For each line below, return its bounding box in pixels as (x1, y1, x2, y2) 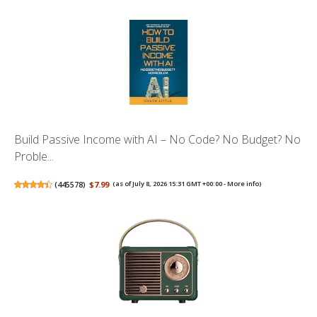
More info (227, 179, 260, 189)
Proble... (14, 149, 54, 165)
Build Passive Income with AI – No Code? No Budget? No (14, 132, 301, 148)
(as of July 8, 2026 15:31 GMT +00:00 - (113, 179, 228, 189)
